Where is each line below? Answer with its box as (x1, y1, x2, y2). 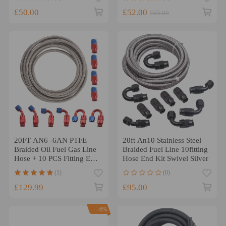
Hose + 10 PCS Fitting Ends (14, 154, 101, 163)
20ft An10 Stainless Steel (122, 136, 201, 145)
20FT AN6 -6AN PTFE (14, 136, 87, 145)
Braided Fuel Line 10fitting (122, 145, 208, 154)
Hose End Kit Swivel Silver (122, 154, 208, 163)
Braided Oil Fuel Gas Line (14, 145, 96, 154)
